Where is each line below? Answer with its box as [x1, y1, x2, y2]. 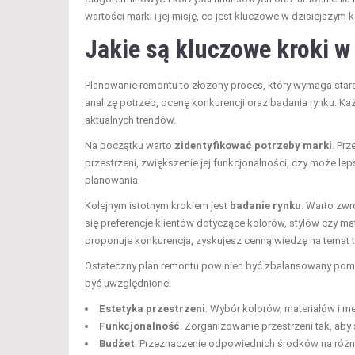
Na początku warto [85, 139, 174, 151]
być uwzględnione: [85, 277, 171, 289]
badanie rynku [230, 199, 301, 212]
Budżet [99, 337, 135, 349]
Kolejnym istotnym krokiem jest [85, 199, 230, 212]
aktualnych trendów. [85, 113, 176, 126]
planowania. [85, 174, 140, 186]
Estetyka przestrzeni [99, 302, 205, 315]
